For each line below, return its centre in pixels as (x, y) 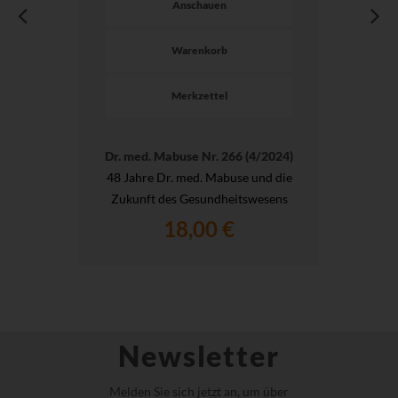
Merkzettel (199, 96)
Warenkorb (199, 50)
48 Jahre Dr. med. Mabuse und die (199, 178)
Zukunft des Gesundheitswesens (199, 199)
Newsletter (199, 356)
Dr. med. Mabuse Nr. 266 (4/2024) (199, 156)
